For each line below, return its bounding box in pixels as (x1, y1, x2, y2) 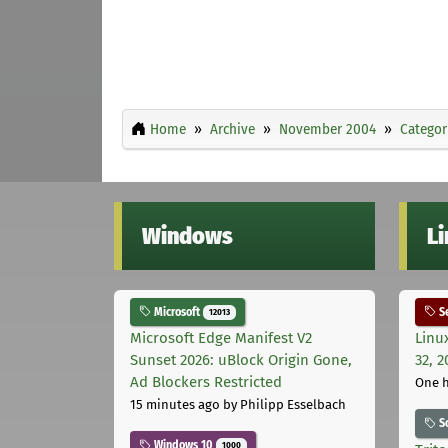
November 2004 (279, 119, 376, 138)
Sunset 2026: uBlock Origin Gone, (130, 351, 352, 370)
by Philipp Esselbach (220, 397, 346, 413)
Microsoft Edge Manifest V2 (130, 329, 312, 348)
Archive (210, 119, 255, 138)
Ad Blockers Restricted (130, 373, 282, 392)
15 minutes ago (130, 397, 220, 413)
